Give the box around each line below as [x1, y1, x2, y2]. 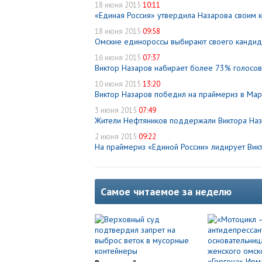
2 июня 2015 [95, 132, 139, 142]
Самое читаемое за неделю [101, 185, 232, 198]
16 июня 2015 [95, 53, 143, 63]
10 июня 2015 [95, 79, 143, 89]
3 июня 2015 [95, 105, 139, 115]
